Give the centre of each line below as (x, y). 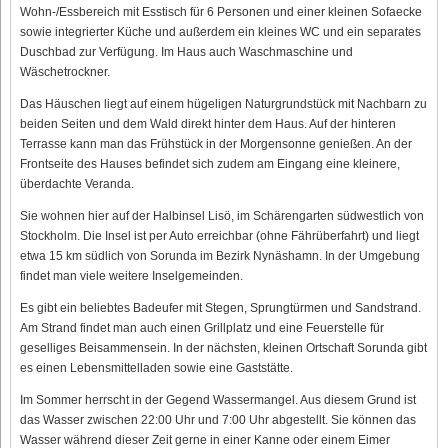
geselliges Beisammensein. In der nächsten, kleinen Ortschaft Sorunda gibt (223, 347)
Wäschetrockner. (65, 71)
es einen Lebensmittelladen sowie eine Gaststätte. (156, 367)
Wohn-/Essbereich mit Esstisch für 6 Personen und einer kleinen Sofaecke (221, 11)
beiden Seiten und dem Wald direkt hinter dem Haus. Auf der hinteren (208, 123)
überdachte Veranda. (77, 183)
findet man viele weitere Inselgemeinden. (131, 275)
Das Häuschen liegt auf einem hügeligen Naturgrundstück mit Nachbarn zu (223, 103)
